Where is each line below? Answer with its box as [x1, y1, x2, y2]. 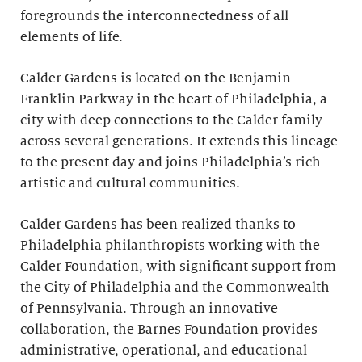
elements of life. [20, 30, 123, 44]
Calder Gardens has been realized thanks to [20, 217, 296, 232]
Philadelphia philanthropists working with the [20, 238, 320, 253]
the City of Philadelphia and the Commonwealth [20, 280, 330, 295]
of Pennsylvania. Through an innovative [20, 301, 278, 316]
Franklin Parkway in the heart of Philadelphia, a [20, 92, 327, 107]
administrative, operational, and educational [20, 343, 307, 358]
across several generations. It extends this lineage [20, 134, 338, 149]
